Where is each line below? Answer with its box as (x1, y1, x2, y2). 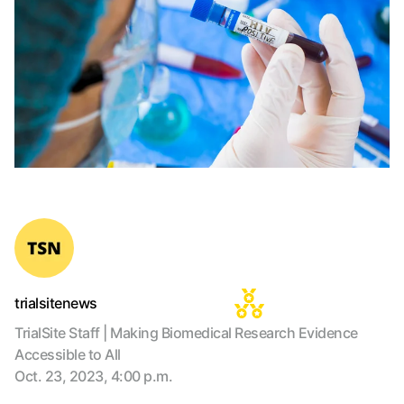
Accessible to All (14, 345, 121, 363)
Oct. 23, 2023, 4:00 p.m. (14, 367, 172, 385)
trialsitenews (14, 294, 97, 312)
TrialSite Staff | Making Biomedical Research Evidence (14, 324, 358, 342)
